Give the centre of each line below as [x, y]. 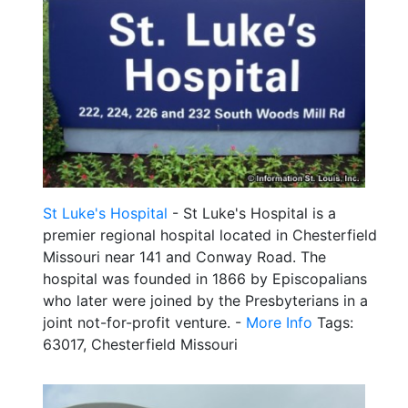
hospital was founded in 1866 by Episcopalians [205, 279]
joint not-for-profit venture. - [144, 323]
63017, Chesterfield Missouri [140, 345]
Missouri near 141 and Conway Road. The [184, 257]
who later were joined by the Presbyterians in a [205, 301]
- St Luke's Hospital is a [252, 214]
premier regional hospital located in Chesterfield [210, 235]
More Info [279, 323]
